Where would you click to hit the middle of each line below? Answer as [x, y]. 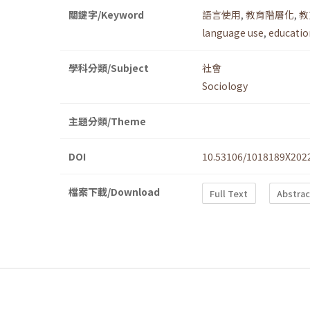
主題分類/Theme [107, 121]
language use [233, 33]
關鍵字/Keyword [106, 15]
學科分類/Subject [109, 68]
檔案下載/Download [114, 192]
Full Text [229, 193]
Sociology [225, 86]
